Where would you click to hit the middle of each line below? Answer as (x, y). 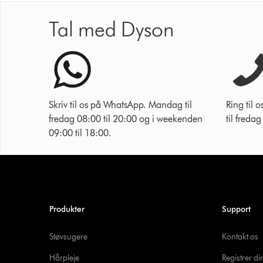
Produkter (67, 209)
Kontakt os (240, 237)
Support (236, 209)
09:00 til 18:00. (80, 133)
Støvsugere (68, 237)
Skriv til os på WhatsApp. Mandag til (120, 105)
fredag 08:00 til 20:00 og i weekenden (126, 119)
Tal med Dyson (111, 29)
